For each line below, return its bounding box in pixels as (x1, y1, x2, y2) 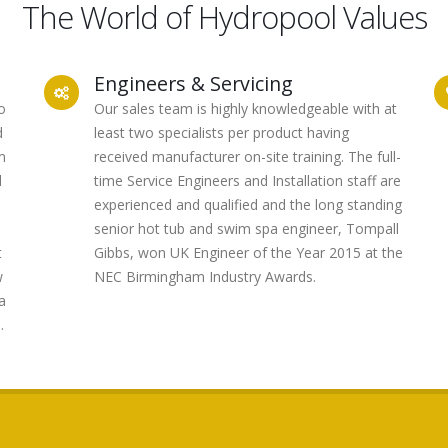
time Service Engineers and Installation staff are (94, 171, 401, 190)
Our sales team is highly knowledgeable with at (94, 99, 397, 118)
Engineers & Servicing (94, 70, 293, 97)
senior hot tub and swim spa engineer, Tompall (94, 219, 399, 238)
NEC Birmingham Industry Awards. (94, 267, 316, 286)
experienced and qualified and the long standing (94, 195, 402, 214)
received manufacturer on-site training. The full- (94, 147, 401, 166)
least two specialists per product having (94, 123, 349, 142)
